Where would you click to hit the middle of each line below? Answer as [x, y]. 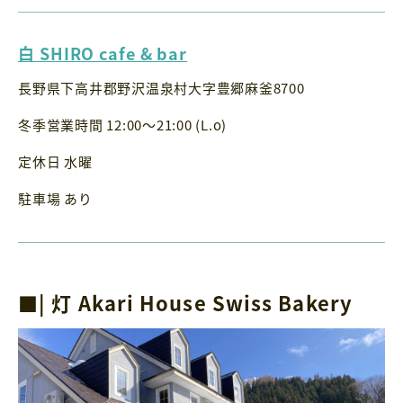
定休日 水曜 [55, 161]
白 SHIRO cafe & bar [103, 54]
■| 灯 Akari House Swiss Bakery [185, 303]
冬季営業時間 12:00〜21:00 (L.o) [122, 124]
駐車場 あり [55, 198]
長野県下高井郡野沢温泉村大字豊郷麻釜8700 [161, 87]
